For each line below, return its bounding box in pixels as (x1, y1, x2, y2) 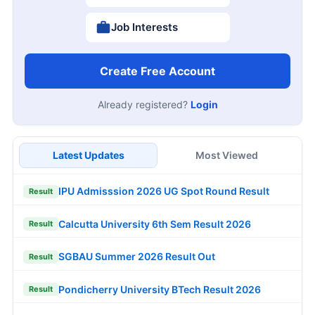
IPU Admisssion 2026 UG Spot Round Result (58, 185, 269, 198)
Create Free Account (100, 63, 215, 78)
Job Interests (110, 20, 178, 34)
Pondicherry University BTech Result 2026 (58, 283, 261, 295)
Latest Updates (52, 148, 124, 161)
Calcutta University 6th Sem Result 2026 (58, 217, 251, 230)
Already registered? (97, 98, 191, 110)
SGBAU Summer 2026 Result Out (58, 250, 215, 263)
